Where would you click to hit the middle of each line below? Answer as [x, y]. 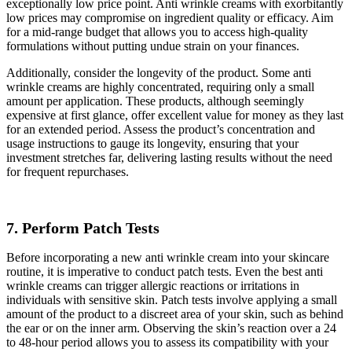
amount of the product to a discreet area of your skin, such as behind [175, 313]
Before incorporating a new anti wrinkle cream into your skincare [168, 257]
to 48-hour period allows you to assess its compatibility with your [167, 342]
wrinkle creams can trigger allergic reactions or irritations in [153, 285]
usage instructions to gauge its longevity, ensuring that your [152, 144]
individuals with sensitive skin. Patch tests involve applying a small [172, 299]
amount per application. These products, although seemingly [155, 101]
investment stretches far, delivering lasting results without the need [169, 158]
